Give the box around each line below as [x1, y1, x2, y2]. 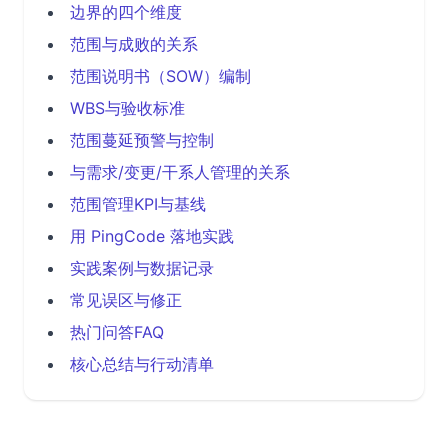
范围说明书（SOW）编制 [70, 66, 251, 86]
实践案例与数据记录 [70, 258, 214, 278]
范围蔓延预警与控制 [70, 130, 214, 150]
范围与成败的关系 [70, 34, 198, 54]
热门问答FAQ [70, 322, 164, 342]
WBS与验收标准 [70, 98, 185, 118]
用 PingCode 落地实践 [70, 226, 234, 246]
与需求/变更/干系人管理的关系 [70, 162, 290, 182]
